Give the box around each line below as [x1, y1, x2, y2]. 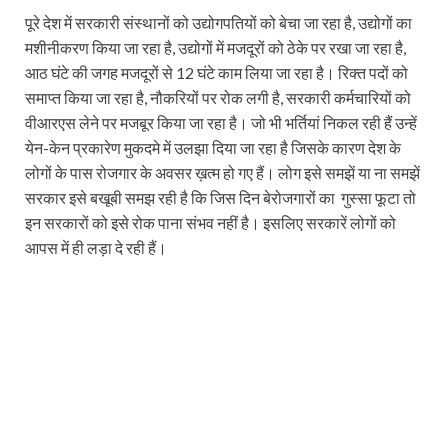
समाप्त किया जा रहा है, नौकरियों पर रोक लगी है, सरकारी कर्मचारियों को [25, 88, 411, 108]
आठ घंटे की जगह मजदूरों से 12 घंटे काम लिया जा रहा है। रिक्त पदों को [25, 63, 408, 83]
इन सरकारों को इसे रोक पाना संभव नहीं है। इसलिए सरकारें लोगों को [25, 213, 396, 233]
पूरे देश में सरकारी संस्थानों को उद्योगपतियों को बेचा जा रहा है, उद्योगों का [25, 13, 412, 33]
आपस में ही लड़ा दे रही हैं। [25, 238, 167, 258]
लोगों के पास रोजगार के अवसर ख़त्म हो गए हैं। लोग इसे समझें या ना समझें [25, 163, 420, 183]
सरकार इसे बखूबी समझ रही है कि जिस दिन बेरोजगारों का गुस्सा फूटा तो [25, 188, 416, 208]
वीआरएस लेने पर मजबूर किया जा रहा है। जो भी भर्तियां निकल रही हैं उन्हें [25, 113, 417, 133]
